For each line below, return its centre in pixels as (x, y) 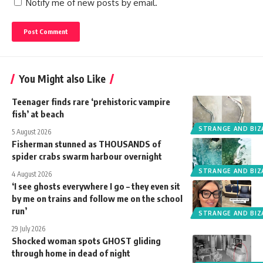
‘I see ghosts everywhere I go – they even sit (96, 186)
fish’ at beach (38, 114)
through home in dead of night (71, 253)
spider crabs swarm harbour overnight (87, 156)
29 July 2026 (28, 229)
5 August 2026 (31, 132)
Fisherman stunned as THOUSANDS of (86, 144)
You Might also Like (62, 79)
